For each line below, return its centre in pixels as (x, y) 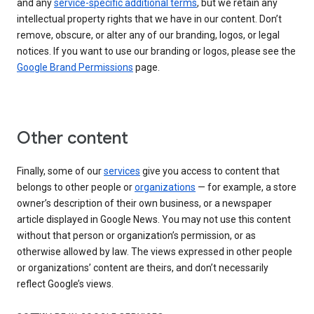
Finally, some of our (60, 171)
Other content (73, 138)
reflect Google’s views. (65, 284)
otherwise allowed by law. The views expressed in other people (155, 251)
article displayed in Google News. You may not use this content (154, 219)
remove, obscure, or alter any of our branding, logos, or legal (148, 35)
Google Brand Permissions (75, 67)
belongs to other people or (76, 187)
